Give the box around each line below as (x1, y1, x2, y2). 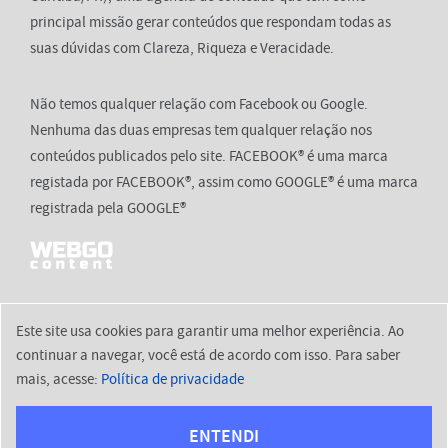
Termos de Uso (250, 380, 345, 401)
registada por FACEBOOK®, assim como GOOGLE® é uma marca (30, 172, 418, 193)
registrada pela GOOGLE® (30, 198, 186, 219)
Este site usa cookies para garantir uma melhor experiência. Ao (16, 321, 404, 341)
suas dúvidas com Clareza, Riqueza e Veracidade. (30, 38, 334, 59)
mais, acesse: (16, 369, 101, 389)
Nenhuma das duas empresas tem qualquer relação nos (30, 120, 372, 141)
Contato (359, 380, 411, 401)
